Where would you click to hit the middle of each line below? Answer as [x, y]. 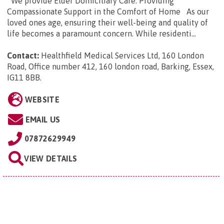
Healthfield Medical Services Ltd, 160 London [122, 56]
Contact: [23, 56]
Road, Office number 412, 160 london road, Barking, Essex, [110, 67]
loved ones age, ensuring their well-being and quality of [107, 23]
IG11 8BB [23, 78]
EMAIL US [43, 120]
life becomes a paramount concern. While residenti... [101, 34]
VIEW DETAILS [51, 159]
